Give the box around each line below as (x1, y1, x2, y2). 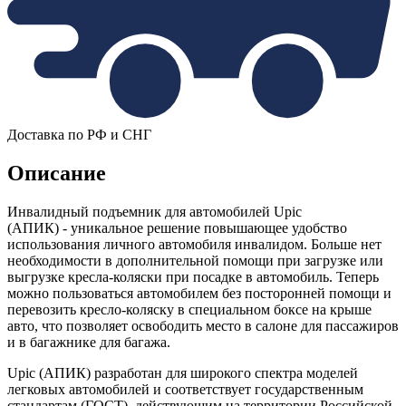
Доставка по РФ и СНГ (7, 127, 151, 143)
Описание (7, 161, 106, 186)
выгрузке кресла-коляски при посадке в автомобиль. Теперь (7, 269, 379, 285)
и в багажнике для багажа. (7, 334, 170, 351)
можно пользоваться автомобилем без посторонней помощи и (7, 285, 391, 302)
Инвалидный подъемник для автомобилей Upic (7, 204, 302, 220)
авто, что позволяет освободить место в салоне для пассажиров (7, 318, 399, 334)
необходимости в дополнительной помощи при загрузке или (7, 253, 383, 269)
